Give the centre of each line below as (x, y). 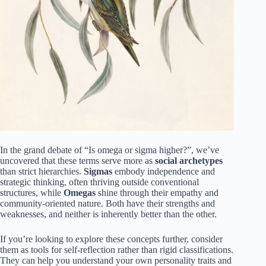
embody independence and (164, 171)
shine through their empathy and (157, 192)
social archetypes (189, 160)
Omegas (80, 192)
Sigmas (98, 171)
